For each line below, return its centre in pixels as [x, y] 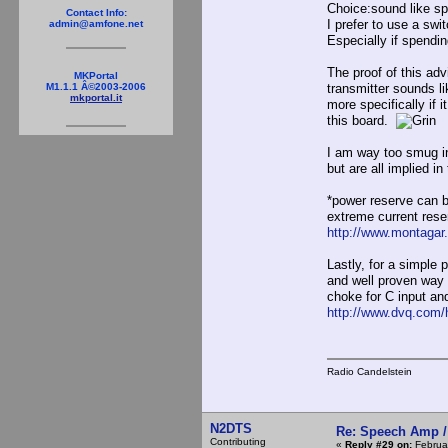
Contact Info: [96, 12]
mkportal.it [96, 97]
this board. [361, 121]
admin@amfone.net [96, 23]
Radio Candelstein [369, 371]
